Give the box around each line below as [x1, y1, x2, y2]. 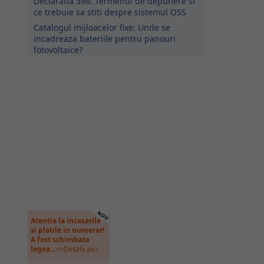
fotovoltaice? [33, 44, 82, 55]
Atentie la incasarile [30, 216, 101, 226]
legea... [30, 244, 55, 254]
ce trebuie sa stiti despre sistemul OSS [33, 6, 186, 18]
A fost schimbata [30, 235, 90, 245]
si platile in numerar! [30, 225, 104, 235]
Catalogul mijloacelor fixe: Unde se [33, 22, 170, 33]
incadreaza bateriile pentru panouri [33, 33, 176, 44]
